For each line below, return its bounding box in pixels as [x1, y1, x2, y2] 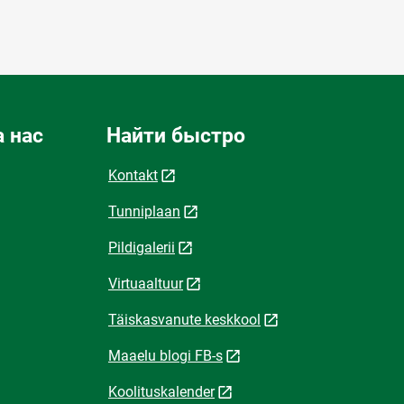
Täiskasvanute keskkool [108, 310, 261, 328]
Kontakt [108, 166, 158, 184]
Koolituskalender [108, 382, 215, 400]
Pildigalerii [108, 238, 175, 256]
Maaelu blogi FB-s [108, 346, 223, 364]
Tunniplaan [108, 202, 180, 220]
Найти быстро [106, 123, 245, 148]
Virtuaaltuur [108, 274, 183, 292]
